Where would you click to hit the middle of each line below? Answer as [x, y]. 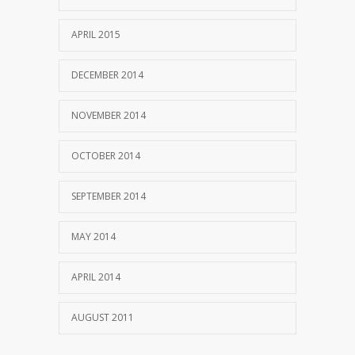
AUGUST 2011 [103, 317]
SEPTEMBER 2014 [109, 196]
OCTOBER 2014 [106, 155]
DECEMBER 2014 [107, 74]
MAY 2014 [94, 236]
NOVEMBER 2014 [109, 115]
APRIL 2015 [96, 34]
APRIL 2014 [96, 277]
